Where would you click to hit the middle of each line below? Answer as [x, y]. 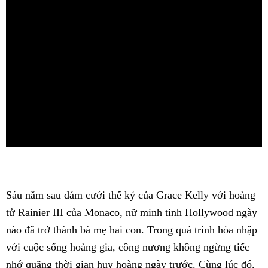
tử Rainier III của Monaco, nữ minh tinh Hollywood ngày [132, 212]
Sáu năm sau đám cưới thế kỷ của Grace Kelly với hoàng [131, 195]
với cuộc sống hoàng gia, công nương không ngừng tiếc [128, 247]
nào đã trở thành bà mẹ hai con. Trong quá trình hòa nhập [132, 229]
